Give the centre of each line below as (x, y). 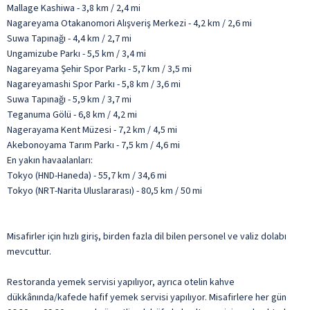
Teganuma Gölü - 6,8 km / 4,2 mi (72, 115)
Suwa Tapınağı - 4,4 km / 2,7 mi (69, 38)
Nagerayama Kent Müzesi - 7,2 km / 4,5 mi (92, 130)
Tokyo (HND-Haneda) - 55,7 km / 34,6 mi (87, 175)
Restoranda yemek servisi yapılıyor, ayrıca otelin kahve (121, 282)
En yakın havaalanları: (50, 160)
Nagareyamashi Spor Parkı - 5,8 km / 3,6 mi (94, 84)
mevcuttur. (29, 252)
